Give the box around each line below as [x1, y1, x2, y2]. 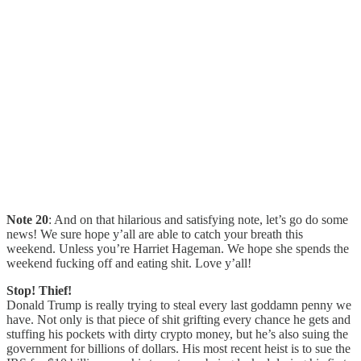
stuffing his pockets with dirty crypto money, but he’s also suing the [6, 326, 348, 341]
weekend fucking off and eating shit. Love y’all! [6, 255, 251, 270]
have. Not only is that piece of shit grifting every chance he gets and [6, 312, 351, 326]
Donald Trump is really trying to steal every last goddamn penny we [6, 297, 351, 312]
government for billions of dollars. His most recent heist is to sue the [6, 341, 351, 355]
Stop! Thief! [6, 283, 72, 297]
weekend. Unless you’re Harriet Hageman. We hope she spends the [6, 241, 349, 255]
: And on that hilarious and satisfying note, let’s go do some [48, 212, 348, 226]
